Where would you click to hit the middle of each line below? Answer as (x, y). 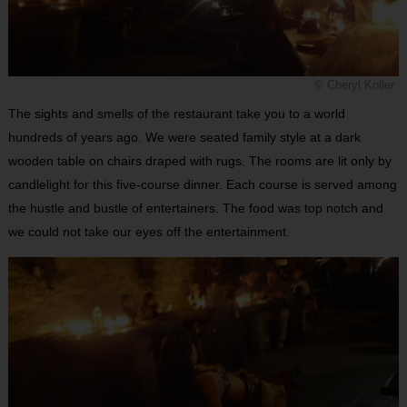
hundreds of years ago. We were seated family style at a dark (184, 137)
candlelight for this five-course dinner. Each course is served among (202, 184)
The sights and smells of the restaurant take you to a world (176, 113)
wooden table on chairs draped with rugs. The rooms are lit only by (199, 160)
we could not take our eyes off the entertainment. (149, 231)
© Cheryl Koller (355, 85)
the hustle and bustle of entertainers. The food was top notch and (195, 208)
